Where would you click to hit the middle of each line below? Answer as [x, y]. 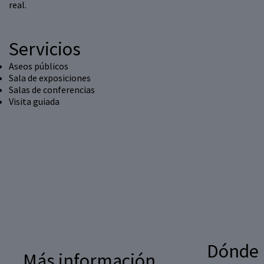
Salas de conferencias [52, 90]
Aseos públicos [39, 66]
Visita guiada [34, 102]
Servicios [45, 49]
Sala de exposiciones [50, 78]
